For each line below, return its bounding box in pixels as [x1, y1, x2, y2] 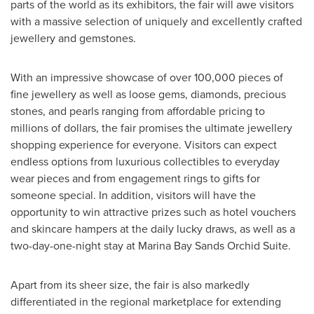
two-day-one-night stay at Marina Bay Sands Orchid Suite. [11, 237, 291, 254]
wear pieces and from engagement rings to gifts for [11, 170, 260, 186]
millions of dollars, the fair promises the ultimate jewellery [11, 119, 292, 136]
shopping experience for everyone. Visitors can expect [11, 136, 277, 153]
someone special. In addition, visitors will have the [11, 186, 256, 203]
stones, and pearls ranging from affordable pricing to [11, 102, 265, 119]
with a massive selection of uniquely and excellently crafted [11, 13, 302, 29]
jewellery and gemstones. [11, 29, 136, 46]
